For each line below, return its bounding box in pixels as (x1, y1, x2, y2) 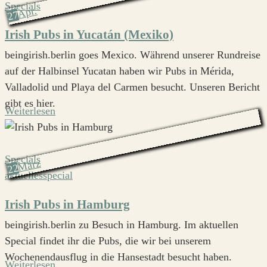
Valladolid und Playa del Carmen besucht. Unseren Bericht (5, 81, 260, 94)
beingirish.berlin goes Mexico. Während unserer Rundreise (5, 49, 260, 61)
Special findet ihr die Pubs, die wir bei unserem (5, 234, 211, 247)
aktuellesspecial (5, 169, 73, 182)
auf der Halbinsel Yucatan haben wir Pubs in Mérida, (5, 65, 234, 77)
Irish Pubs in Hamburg (5, 197, 130, 212)
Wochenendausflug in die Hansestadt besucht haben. (5, 250, 232, 263)
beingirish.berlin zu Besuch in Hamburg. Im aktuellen (5, 218, 238, 231)
